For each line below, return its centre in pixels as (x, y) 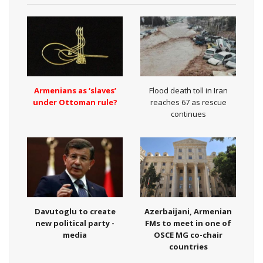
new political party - (75, 223)
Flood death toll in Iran (188, 91)
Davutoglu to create (75, 212)
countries (188, 247)
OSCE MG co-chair (188, 235)
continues (188, 114)
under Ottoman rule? (75, 102)
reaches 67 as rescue (188, 102)
